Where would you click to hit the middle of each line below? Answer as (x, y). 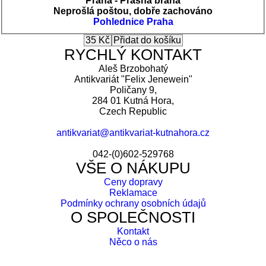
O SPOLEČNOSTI (133, 217)
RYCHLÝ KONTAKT (133, 54)
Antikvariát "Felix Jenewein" (133, 79)
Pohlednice (118, 21)
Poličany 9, (133, 90)
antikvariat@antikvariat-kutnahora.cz (133, 132)
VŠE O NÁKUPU (133, 168)
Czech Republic (133, 111)
